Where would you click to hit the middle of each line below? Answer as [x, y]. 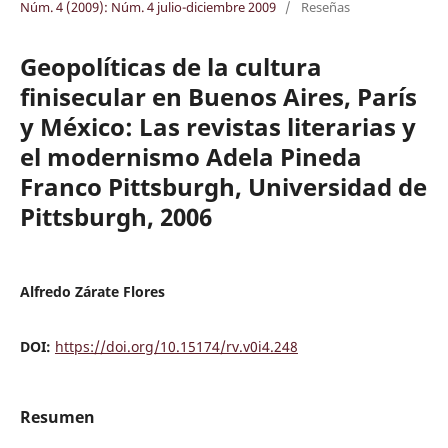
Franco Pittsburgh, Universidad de [223, 186]
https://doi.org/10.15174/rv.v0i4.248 [176, 346]
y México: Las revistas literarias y [217, 126]
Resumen [57, 416]
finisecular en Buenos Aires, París [218, 96]
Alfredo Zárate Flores [92, 291]
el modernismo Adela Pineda [190, 156]
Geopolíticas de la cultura [170, 66]
